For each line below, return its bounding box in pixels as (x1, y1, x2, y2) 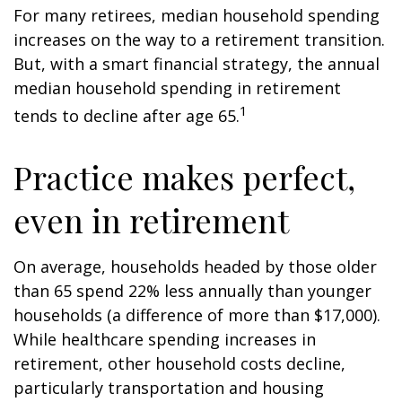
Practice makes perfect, (13, 155, 355, 198)
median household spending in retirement (13, 77, 341, 99)
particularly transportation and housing (13, 377, 324, 398)
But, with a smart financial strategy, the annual (13, 53, 380, 74)
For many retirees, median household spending (13, 4, 380, 26)
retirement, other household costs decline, (13, 353, 345, 374)
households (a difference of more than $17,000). (13, 304, 380, 326)
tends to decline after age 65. (13, 105, 240, 127)
